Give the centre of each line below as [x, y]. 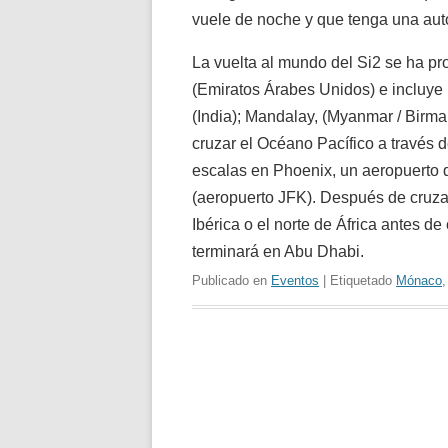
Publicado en [231, 280]
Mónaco [419, 280]
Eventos [295, 280]
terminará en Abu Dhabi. [278, 251]
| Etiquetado [357, 280]
